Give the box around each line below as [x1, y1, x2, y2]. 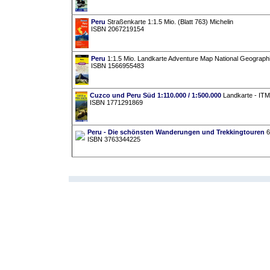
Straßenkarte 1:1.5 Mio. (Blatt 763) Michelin [105, 18, 233, 26]
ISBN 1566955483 [90, 62, 144, 70]
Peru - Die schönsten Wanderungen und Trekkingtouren [87, 128, 265, 136]
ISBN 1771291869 [89, 99, 143, 107]
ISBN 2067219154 [90, 25, 144, 33]
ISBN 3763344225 [87, 136, 140, 143]
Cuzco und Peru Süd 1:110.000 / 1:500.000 [89, 92, 221, 99]
